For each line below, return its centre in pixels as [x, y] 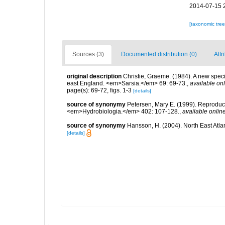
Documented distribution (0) [159, 54]
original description [94, 76]
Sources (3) [88, 54]
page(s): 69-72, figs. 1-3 [100, 90]
